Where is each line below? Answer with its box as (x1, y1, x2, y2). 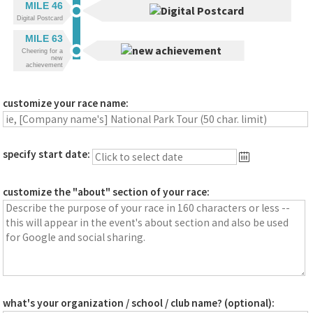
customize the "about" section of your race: (3, 184, 210, 198)
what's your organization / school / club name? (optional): (3, 296, 275, 310)
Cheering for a (21, 47, 63, 54)
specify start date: (3, 147, 91, 161)
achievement (25, 61, 63, 68)
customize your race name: (3, 96, 129, 110)
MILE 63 (24, 33, 63, 45)
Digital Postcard (16, 14, 63, 22)
